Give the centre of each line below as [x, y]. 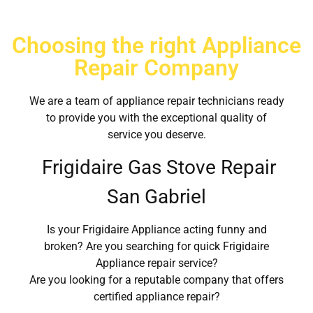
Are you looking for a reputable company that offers [156, 280]
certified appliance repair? [156, 297]
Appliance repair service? [156, 263]
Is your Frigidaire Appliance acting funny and [156, 230]
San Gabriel [156, 197]
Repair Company [156, 67]
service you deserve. [156, 134]
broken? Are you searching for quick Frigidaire [156, 247]
